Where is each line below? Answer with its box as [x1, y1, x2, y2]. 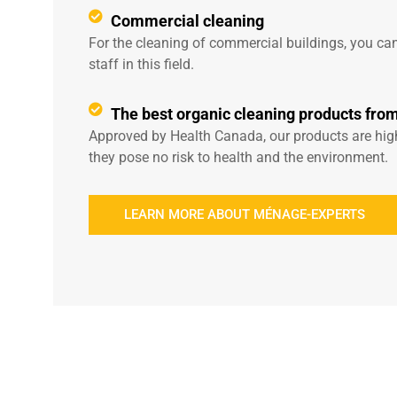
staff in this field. [89, 56, 194, 73]
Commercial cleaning [111, 12, 264, 30]
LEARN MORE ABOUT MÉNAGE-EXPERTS [124, 206, 365, 222]
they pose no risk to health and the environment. [89, 149, 388, 166]
